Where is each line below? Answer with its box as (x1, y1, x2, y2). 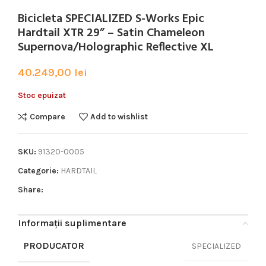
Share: (18, 185, 43, 195)
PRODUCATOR (24, 240, 84, 252)
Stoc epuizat (18, 90, 66, 101)
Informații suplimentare (18, 217, 126, 229)
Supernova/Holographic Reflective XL (18, 38, 214, 58)
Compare (29, 111, 65, 122)
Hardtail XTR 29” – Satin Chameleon (18, 24, 205, 43)
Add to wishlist (90, 111, 148, 122)
